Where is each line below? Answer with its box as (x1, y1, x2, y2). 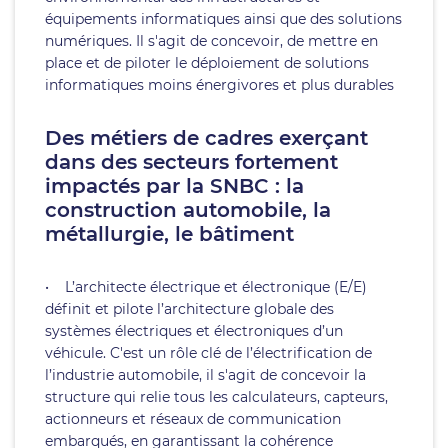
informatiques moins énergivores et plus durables (45, 76, 394, 94)
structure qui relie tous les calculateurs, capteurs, (45, 388, 388, 406)
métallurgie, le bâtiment (45, 222, 294, 246)
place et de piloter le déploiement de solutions (45, 54, 369, 72)
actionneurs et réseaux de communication (45, 410, 341, 428)
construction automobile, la (45, 198, 331, 222)
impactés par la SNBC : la (45, 174, 304, 198)
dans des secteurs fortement (45, 150, 338, 174)
